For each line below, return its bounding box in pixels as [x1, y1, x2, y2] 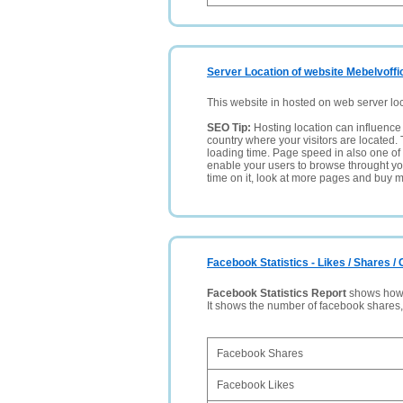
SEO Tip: [207, 121, 254, 134]
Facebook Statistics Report [207, 287, 346, 300]
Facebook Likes [217, 379, 294, 391]
